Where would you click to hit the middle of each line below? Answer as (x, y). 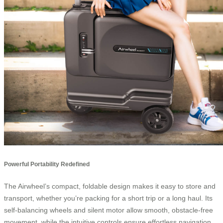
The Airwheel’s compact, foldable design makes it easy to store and (110, 186)
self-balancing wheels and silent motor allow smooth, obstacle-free (109, 210)
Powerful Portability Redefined (47, 164)
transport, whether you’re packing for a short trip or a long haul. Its (108, 198)
